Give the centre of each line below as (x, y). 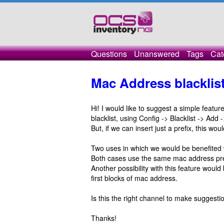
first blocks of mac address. (134, 178)
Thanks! (104, 218)
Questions (109, 54)
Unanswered (157, 54)
